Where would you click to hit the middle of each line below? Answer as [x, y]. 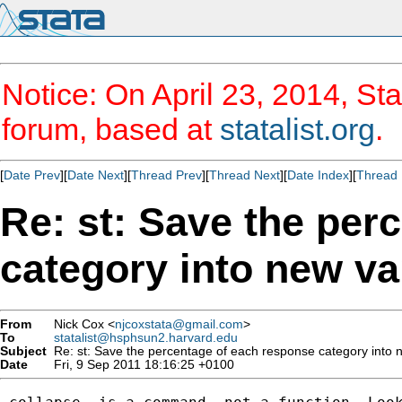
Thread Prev [166, 175]
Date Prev [32, 175]
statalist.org [297, 129]
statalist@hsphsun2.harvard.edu [146, 337]
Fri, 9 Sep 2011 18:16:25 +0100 [140, 364]
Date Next [96, 175]
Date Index [318, 175]
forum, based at [111, 129]
